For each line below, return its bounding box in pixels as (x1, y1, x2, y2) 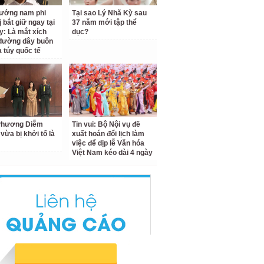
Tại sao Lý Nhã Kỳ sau (72, 9, 147, 17)
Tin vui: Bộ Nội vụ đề (72, 120, 141, 128)
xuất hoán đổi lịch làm (72, 130, 145, 138)
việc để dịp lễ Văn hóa (72, 139, 145, 147)
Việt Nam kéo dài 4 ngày (72, 148, 153, 157)
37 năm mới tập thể (72, 18, 137, 27)
